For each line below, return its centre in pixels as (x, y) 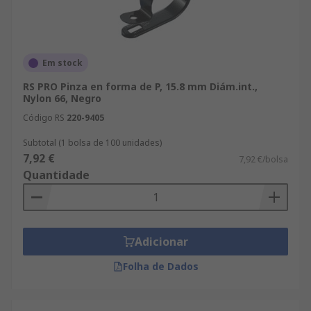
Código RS (44, 118)
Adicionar (161, 242)
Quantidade (56, 175)
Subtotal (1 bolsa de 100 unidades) (92, 143)
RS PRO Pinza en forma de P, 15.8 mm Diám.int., (140, 86)
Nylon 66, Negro (62, 98)
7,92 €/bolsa (263, 159)
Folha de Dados (160, 266)
